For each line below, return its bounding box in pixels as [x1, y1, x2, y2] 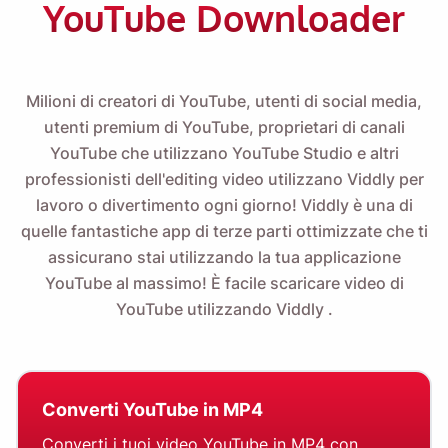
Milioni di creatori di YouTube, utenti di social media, [26, 91, 422, 112]
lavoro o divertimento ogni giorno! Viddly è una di [35, 195, 413, 216]
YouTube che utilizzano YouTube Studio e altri [49, 143, 399, 164]
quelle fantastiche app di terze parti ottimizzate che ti [20, 221, 428, 242]
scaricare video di [269, 273, 404, 294]
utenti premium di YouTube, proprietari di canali [43, 117, 405, 138]
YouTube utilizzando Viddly [115, 299, 324, 320]
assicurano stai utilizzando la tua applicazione [47, 247, 401, 268]
